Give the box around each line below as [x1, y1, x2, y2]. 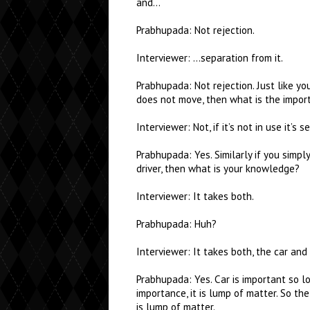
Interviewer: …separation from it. [136, 51, 283, 64]
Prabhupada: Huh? [136, 217, 217, 230]
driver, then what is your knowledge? [136, 162, 300, 175]
